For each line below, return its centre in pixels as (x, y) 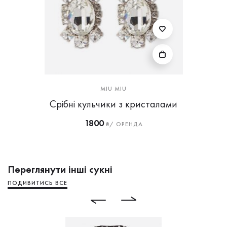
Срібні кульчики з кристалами (113, 104)
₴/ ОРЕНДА (123, 124)
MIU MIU (113, 88)
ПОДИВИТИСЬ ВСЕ (37, 183)
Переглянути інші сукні (60, 169)
